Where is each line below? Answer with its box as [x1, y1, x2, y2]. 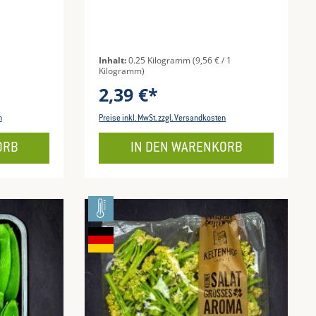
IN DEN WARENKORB [130, 141, 243, 157]
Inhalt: [99, 54, 129, 67]
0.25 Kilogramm [128, 54, 193, 67]
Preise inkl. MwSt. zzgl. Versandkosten [99, 114, 226, 124]
